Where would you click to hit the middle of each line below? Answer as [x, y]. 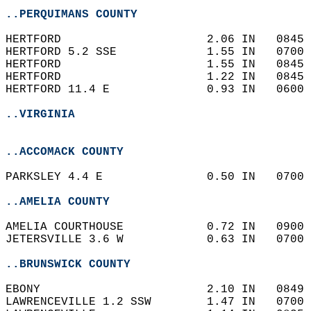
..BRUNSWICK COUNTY [68, 264]
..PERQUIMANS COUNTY [72, 15]
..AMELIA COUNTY [58, 202]
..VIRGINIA [40, 115]
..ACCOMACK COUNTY [65, 152]
